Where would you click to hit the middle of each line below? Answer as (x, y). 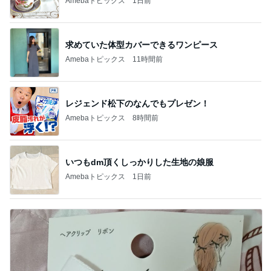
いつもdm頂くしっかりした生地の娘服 (139, 162)
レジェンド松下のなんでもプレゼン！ (137, 104)
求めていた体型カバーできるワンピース (142, 45)
